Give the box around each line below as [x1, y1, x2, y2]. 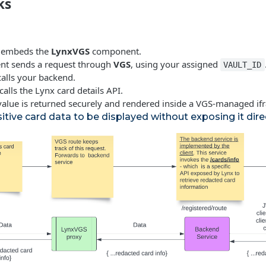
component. [90, 45, 141, 57]
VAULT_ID [223, 60, 262, 69]
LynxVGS [51, 45, 90, 57]
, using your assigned [131, 58, 220, 70]
